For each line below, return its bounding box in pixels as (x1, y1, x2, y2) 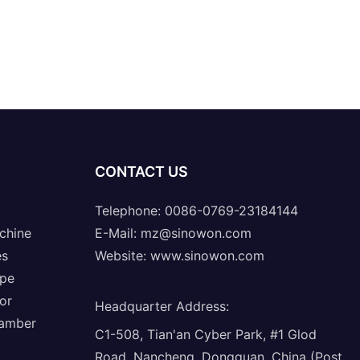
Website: (94, 247, 150, 264)
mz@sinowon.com (140, 224, 252, 241)
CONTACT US (94, 162, 188, 180)
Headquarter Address (94, 297, 226, 314)
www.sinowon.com (149, 247, 264, 264)
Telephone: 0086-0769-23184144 (94, 202, 298, 219)
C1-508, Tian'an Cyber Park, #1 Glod (94, 325, 317, 342)
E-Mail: (94, 224, 141, 241)
